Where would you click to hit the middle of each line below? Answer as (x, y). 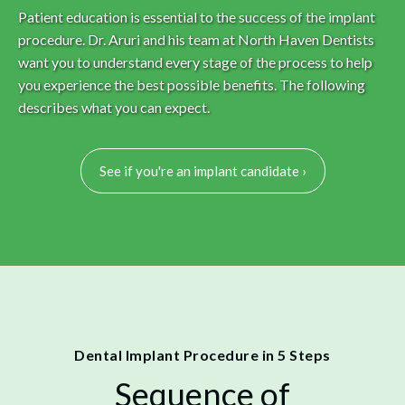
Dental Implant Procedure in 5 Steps (202, 355)
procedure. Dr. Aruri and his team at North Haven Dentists (196, 40)
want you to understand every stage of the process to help (195, 62)
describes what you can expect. (114, 108)
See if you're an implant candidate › (202, 171)
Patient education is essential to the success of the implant (197, 17)
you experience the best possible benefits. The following (192, 85)
